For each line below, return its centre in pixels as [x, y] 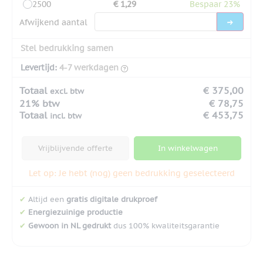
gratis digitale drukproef [112, 199]
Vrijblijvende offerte [75, 148]
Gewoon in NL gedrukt [70, 226]
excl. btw [67, 91]
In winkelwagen [188, 148]
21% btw [39, 103]
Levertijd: [39, 67]
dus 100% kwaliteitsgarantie [165, 226]
